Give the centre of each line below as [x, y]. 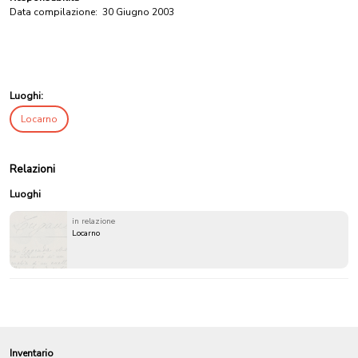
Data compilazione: [54, 12]
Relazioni [32, 169]
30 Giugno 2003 [138, 12]
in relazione [93, 221]
